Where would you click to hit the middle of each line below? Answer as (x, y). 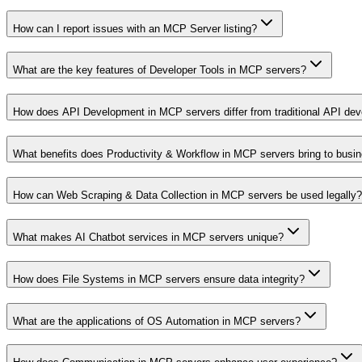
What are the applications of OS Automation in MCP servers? (157, 321)
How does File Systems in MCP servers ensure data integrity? (159, 279)
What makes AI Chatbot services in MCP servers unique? (148, 238)
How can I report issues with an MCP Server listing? (135, 28)
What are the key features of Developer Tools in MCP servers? (160, 70)
